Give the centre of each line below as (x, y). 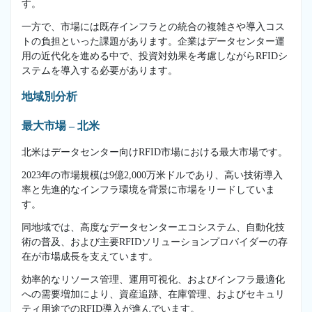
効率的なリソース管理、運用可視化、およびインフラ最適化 (153, 279)
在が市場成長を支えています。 (90, 256)
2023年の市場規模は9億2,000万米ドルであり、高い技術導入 (152, 175)
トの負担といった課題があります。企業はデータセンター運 (153, 41)
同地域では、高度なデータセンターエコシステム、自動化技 (153, 227)
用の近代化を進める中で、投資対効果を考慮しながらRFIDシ (155, 56)
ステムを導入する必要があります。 (100, 70)
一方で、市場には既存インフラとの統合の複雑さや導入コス (153, 26)
